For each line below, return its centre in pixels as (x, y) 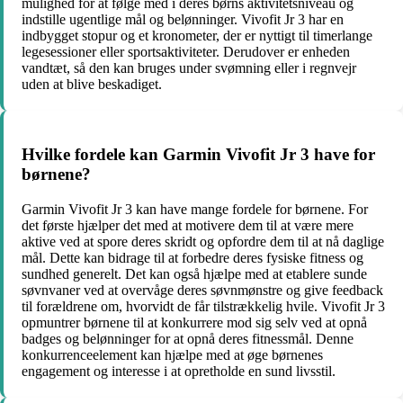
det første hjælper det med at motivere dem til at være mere (188, 226)
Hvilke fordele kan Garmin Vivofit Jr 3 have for (198, 155)
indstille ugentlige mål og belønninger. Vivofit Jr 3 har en (183, 19)
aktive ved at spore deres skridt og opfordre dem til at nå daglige (203, 242)
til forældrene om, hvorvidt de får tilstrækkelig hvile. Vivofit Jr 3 (203, 307)
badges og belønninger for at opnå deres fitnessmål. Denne (188, 339)
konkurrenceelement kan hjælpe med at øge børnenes (172, 355)
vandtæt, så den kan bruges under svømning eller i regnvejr (189, 67)
